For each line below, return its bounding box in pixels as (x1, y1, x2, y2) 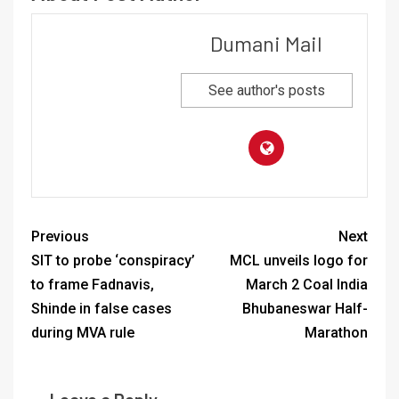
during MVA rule (31, 324, 134, 342)
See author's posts (208, 82, 325, 100)
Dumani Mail (210, 30, 322, 57)
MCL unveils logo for (230, 252, 368, 270)
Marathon (305, 324, 368, 342)
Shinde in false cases (31, 300, 172, 318)
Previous (31, 228, 89, 246)
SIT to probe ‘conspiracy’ (31, 252, 195, 270)
